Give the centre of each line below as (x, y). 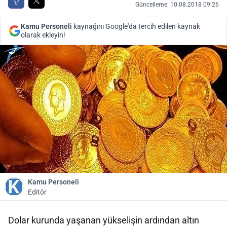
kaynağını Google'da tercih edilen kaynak (136, 26)
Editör (37, 192)
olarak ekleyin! (43, 35)
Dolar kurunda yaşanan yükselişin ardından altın (104, 220)
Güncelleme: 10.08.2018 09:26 (177, 5)
